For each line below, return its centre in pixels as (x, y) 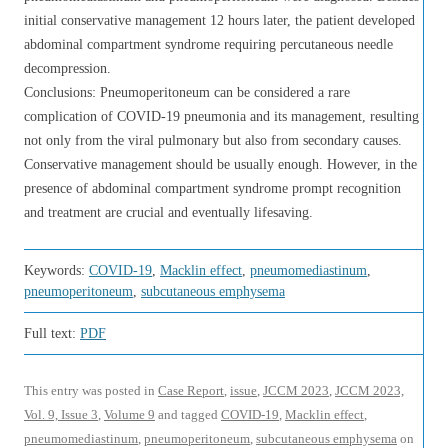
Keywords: (56, 270)
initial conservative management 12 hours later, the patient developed (219, 20)
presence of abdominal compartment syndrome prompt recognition (212, 188)
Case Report (191, 390)
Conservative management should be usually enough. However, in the (220, 164)
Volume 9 (129, 414)
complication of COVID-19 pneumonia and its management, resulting (221, 116)
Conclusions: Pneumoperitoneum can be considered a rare (187, 92)
